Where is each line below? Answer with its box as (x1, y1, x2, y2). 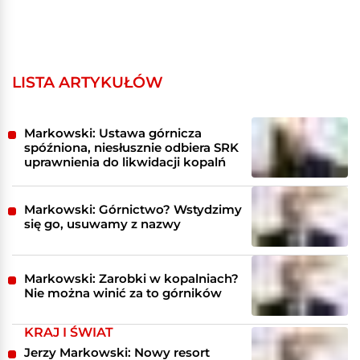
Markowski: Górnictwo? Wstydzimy (24, 201, 242, 217)
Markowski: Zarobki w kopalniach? (24, 270, 239, 286)
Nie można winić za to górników (24, 284, 222, 301)
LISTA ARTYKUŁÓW (12, 72, 163, 92)
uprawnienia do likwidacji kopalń (24, 153, 226, 170)
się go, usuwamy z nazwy (24, 215, 181, 231)
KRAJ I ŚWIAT (24, 325, 113, 340)
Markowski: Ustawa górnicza (24, 125, 202, 141)
